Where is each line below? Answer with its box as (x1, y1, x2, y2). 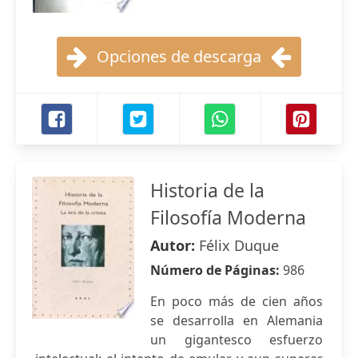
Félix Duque (199, 236, 279, 255)
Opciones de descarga (97, 46, 261, 67)
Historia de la (150, 177, 265, 203)
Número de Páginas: (150, 261, 283, 279)
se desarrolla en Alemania (150, 312, 323, 329)
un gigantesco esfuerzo (150, 331, 323, 348)
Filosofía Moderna (150, 205, 306, 230)
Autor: (150, 236, 199, 255)
